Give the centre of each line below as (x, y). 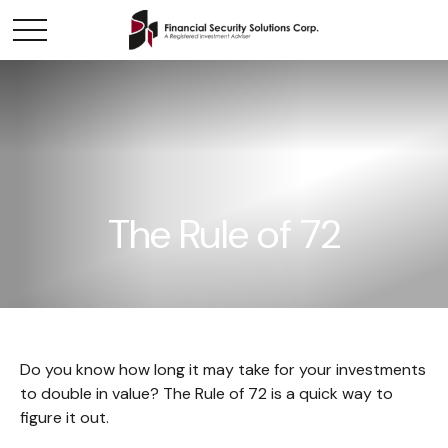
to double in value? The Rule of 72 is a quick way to (206, 393)
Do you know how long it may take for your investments (223, 369)
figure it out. (64, 417)
